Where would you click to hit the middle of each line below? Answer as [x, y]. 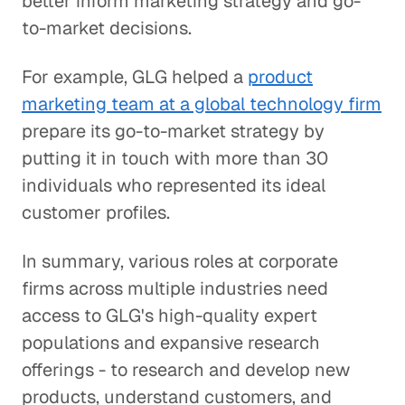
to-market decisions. [107, 28]
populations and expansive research [171, 343]
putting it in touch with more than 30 [175, 158]
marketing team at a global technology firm [202, 104]
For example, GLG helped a [135, 77]
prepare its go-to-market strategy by [173, 131]
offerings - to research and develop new [186, 370]
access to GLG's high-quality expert [170, 316]
